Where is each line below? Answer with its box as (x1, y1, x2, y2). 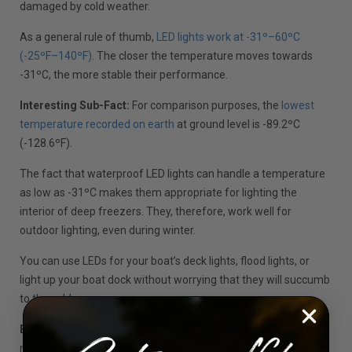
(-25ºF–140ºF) (20, 49, 93, 62)
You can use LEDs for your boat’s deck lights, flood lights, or (20, 254, 310, 267)
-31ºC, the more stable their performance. (20, 68, 229, 81)
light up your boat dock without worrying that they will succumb (20, 273, 331, 286)
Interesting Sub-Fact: (20, 98, 130, 112)
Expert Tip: (20, 322, 76, 335)
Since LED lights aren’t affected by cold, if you (75, 322, 302, 335)
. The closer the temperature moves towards (92, 49, 313, 62)
